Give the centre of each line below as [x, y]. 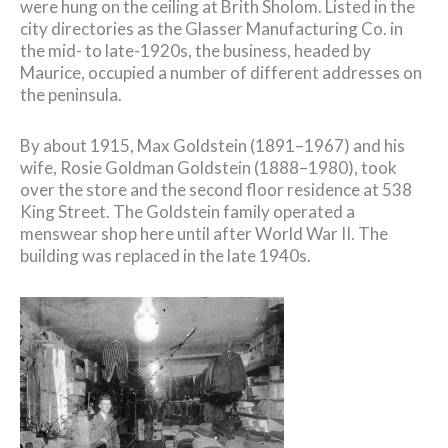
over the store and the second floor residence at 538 [216, 190]
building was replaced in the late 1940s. [165, 256]
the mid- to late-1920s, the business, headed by [195, 50]
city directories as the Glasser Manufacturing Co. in [211, 28]
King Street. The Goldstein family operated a [187, 212]
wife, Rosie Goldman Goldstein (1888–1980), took [208, 168]
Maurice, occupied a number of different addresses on [221, 72]
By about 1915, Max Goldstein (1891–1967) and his [212, 146]
